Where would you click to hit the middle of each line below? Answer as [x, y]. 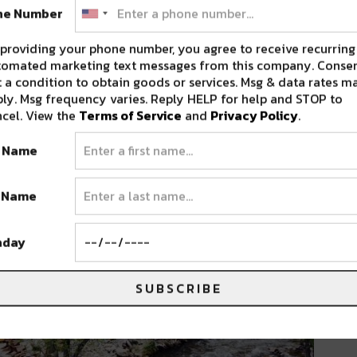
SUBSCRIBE [178, 288]
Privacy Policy [254, 115]
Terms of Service [130, 115]
